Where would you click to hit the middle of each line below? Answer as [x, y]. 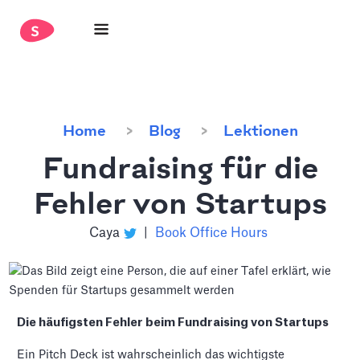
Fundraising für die [180, 170]
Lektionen [260, 132]
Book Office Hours [211, 233]
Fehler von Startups [180, 206]
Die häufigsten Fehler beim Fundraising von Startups [173, 323]
